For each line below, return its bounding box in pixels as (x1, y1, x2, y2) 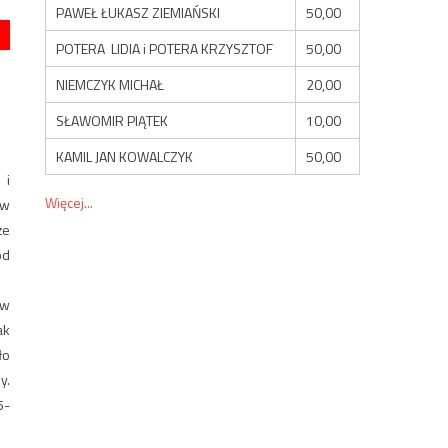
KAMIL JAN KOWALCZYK (56, 145, 194, 167)
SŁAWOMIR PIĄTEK (56, 109, 169, 131)
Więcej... (45, 191, 94, 213)
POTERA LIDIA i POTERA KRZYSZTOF (56, 37, 274, 59)
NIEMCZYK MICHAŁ (56, 73, 165, 95)
